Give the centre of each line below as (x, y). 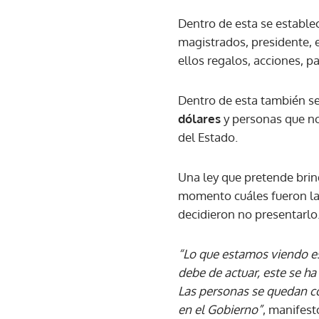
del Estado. (208, 137)
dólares (199, 118)
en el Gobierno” (220, 309)
